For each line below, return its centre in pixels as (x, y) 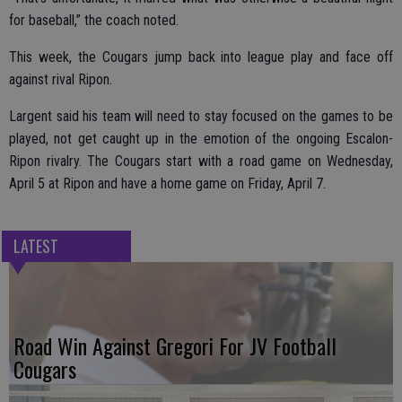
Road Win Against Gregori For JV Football (175, 345)
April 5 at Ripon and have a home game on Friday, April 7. (167, 183)
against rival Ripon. (61, 79)
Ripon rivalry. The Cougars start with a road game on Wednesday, (201, 161)
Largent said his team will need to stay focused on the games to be (201, 116)
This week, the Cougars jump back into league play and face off (201, 57)
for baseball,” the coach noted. (94, 20)
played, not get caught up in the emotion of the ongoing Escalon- (201, 138)
